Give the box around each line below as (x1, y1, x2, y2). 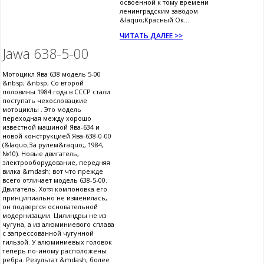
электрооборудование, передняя (2, 157, 110, 167)
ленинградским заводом (120, 6, 198, 15)
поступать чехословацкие (2, 95, 87, 105)
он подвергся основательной (2, 202, 98, 211)
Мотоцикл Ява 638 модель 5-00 (2, 69, 101, 78)
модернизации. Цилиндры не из (2, 210, 106, 220)
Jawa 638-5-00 (2, 44, 89, 63)
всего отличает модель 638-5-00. (2, 175, 107, 184)
